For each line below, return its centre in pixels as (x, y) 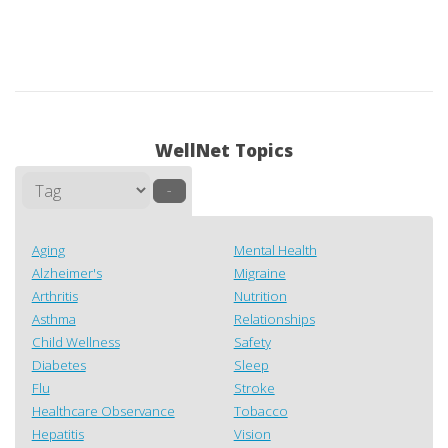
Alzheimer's (66, 273)
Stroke (254, 388)
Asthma (53, 319)
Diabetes (58, 365)
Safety (252, 342)
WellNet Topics (224, 149)
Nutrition (260, 296)
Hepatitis (57, 434)
